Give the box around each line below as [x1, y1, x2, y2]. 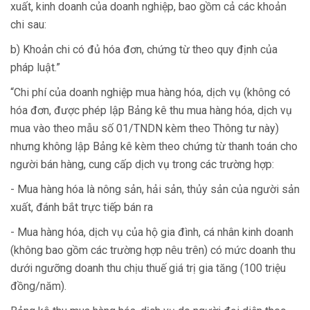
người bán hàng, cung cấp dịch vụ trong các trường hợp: [10, 158, 274, 171]
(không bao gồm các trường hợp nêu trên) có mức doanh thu [10, 244, 295, 257]
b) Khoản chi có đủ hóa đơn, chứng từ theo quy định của [10, 43, 277, 56]
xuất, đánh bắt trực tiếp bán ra [10, 201, 153, 214]
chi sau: [10, 18, 46, 31]
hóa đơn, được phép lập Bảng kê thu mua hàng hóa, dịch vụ [10, 104, 292, 117]
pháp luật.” [10, 61, 60, 74]
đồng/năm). [10, 280, 66, 293]
